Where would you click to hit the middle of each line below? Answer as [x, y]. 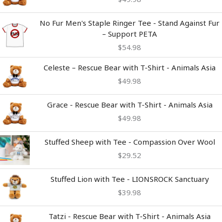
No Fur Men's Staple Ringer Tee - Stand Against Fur [130, 23]
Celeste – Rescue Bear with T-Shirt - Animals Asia [130, 68]
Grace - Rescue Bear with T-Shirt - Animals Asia [130, 105]
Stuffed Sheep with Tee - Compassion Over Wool [130, 142]
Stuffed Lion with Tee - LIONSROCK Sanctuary [130, 179]
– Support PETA [130, 34]
